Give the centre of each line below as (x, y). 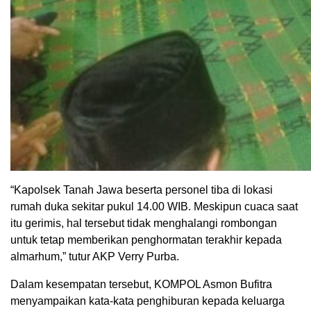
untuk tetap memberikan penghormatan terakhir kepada (146, 240)
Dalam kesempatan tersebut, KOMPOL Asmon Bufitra (141, 285)
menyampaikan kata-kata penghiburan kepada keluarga (148, 301)
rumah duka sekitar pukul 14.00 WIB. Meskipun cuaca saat (154, 207)
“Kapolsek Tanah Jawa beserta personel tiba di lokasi (142, 190)
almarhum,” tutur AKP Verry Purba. (95, 257)
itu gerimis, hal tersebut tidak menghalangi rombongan (144, 224)
